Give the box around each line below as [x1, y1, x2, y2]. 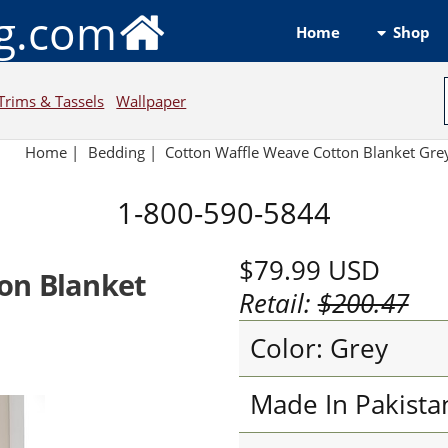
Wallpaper [116, 90, 187, 111]
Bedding [87, 142, 145, 163]
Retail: [238, 285, 318, 321]
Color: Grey [249, 330, 388, 366]
